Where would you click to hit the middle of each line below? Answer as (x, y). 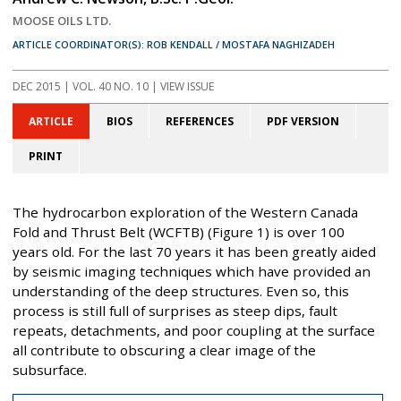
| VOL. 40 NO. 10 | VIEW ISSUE (137, 86)
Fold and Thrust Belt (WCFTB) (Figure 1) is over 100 (179, 231)
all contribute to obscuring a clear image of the (164, 350)
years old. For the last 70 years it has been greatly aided (194, 251)
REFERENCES (200, 121)
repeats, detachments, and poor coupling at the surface (194, 330)
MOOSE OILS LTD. (62, 21)
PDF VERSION (303, 121)
